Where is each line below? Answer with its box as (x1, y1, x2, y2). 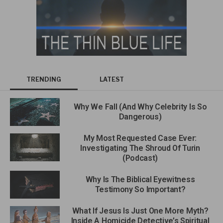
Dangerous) (118, 111, 162, 121)
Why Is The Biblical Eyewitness (85, 175, 195, 185)
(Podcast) (122, 153, 158, 163)
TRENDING (26, 75, 61, 83)
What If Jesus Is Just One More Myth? (72, 206, 209, 216)
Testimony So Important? (95, 185, 186, 195)
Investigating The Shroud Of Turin (80, 143, 200, 153)
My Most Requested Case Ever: (83, 133, 197, 143)
